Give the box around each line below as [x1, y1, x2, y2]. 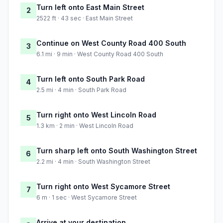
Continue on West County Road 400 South [36, 39, 186, 48]
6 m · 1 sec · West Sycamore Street [36, 194, 137, 202]
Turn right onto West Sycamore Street [36, 182, 170, 191]
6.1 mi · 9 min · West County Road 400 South [36, 50, 163, 58]
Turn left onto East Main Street [36, 3, 144, 12]
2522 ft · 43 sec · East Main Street [36, 14, 133, 22]
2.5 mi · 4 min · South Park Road [36, 86, 126, 94]
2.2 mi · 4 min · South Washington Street [36, 158, 150, 166]
